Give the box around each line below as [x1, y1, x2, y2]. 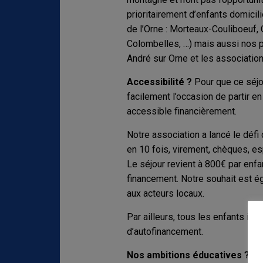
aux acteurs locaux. [126, 187, 204, 199]
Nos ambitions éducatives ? [126, 249, 252, 261]
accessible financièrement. [126, 105, 237, 117]
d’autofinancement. [126, 225, 203, 237]
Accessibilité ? [126, 76, 192, 87]
